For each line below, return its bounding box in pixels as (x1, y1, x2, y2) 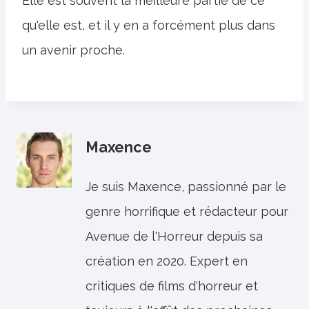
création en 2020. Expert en (86, 254, 248, 269)
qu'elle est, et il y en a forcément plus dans (22, 18, 275, 33)
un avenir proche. (22, 43, 125, 58)
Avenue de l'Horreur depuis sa (86, 229, 263, 244)
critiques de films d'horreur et (86, 279, 258, 294)
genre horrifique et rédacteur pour (86, 204, 288, 219)
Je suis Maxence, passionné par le (86, 179, 286, 195)
